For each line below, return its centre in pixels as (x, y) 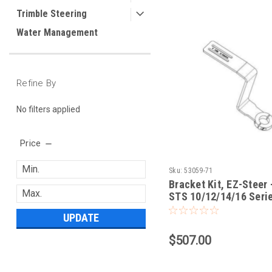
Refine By (36, 83)
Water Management (57, 32)
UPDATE (81, 217)
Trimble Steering (52, 14)
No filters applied (48, 109)
